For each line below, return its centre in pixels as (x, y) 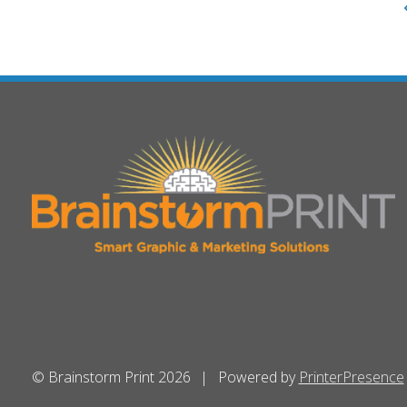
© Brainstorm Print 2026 (111, 377)
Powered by (258, 377)
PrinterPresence (351, 377)
